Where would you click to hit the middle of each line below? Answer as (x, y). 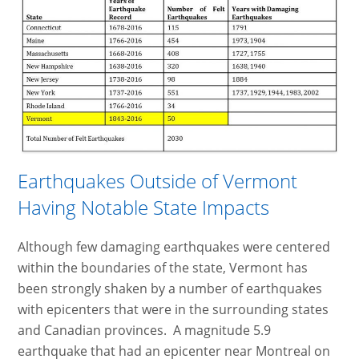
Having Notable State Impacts (144, 207)
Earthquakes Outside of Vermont (158, 180)
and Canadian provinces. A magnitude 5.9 (145, 330)
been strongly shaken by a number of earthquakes (170, 288)
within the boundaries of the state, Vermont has (163, 267)
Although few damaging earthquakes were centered (174, 246)
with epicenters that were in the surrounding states (173, 309)
